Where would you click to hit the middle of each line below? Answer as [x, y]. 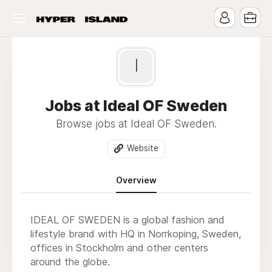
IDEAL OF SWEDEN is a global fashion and [127, 219]
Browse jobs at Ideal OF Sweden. [136, 124]
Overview [136, 180]
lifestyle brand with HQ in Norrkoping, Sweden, [136, 233]
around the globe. [70, 261]
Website [142, 148]
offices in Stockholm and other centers [119, 247]
